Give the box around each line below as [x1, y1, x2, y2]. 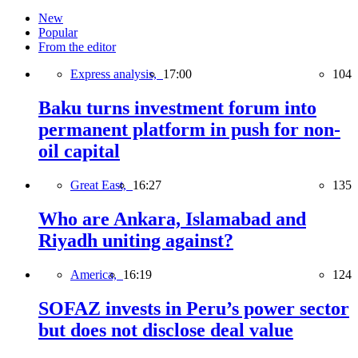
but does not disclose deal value [38, 319, 293, 340]
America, [70, 267, 123, 281]
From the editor [38, 40, 116, 54]
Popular [38, 26, 78, 40]
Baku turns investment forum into [38, 97, 316, 119]
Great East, [70, 178, 133, 193]
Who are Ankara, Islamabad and [38, 209, 306, 230]
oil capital [38, 141, 120, 162]
